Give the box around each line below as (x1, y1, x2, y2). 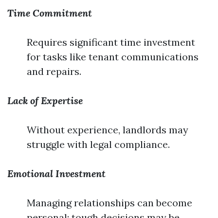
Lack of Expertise (7, 94, 83, 107)
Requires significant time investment (27, 36, 195, 48)
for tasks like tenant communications (27, 51, 199, 63)
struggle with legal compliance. (27, 138, 170, 150)
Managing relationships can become (27, 197, 192, 209)
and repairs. (27, 65, 81, 77)
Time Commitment (7, 7, 92, 19)
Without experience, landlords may (27, 124, 188, 136)
